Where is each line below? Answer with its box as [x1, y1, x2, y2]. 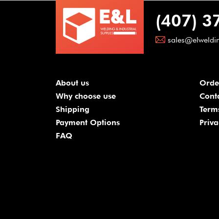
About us [56, 78, 89, 88]
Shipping [56, 105, 89, 114]
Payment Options [56, 118, 120, 127]
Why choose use [56, 91, 116, 101]
